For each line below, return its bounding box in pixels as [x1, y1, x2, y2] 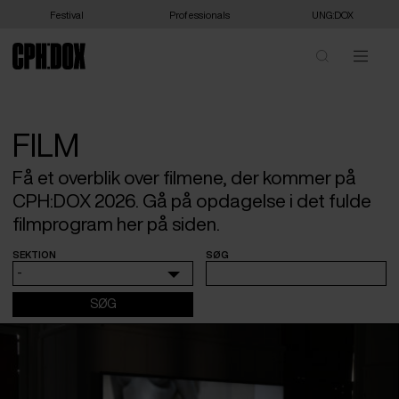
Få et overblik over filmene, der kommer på [12, 167, 356, 187]
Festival [49, 9, 84, 20]
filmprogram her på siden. [12, 214, 220, 233]
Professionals [168, 9, 230, 20]
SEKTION [12, 249, 56, 259]
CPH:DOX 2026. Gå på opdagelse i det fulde [12, 191, 371, 210]
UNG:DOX [311, 9, 354, 20]
